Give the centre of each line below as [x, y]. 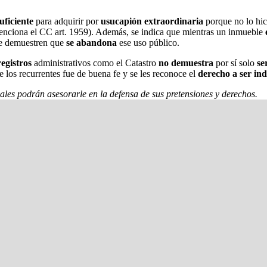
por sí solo [235, 63]
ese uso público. [148, 42]
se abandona [91, 42]
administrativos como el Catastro [95, 63]
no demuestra [186, 63]
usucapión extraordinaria [152, 21]
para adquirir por [67, 21]
